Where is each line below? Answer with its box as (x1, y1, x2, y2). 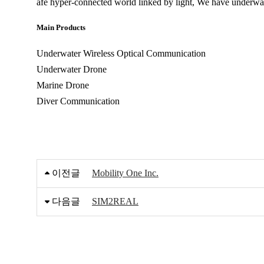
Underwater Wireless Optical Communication (37, 48, 206, 59)
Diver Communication (37, 96, 120, 107)
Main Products (37, 23, 85, 32)
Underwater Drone (37, 64, 107, 75)
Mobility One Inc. (92, 168, 159, 179)
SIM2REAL (92, 196, 138, 207)
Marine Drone (37, 80, 89, 91)
